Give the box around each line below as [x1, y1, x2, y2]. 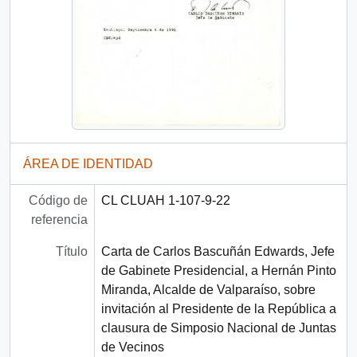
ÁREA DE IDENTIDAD [23, 157, 153, 171]
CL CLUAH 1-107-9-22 [100, 194, 230, 208]
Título [55, 245, 88, 259]
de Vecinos [100, 340, 164, 355]
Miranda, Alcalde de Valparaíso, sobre [100, 283, 316, 297]
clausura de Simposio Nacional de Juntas [100, 321, 336, 335]
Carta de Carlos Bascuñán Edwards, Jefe [100, 245, 335, 259]
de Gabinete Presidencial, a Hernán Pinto [100, 264, 336, 278]
